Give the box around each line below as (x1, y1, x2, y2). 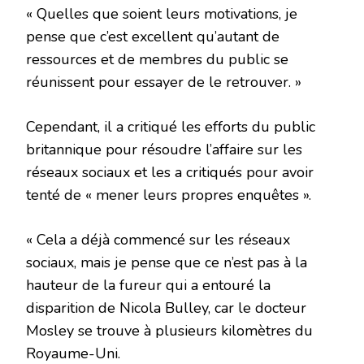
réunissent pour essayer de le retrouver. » (26, 71, 301, 92)
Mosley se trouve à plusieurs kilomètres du (26, 320, 313, 340)
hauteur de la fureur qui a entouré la (26, 275, 271, 295)
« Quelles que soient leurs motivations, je (26, 3, 297, 24)
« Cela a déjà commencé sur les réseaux (26, 229, 290, 249)
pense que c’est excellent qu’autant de (26, 26, 279, 46)
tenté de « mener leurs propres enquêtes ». (26, 184, 311, 205)
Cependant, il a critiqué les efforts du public (26, 116, 315, 136)
